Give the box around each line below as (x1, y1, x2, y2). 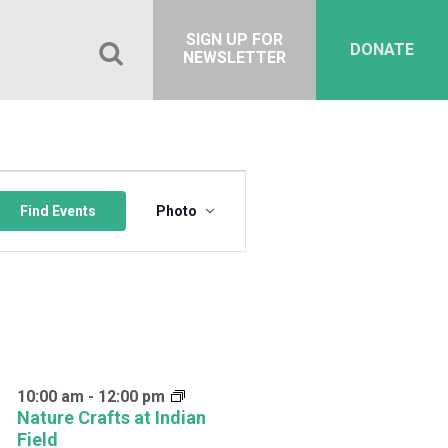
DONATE (350, 40, 414, 59)
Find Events (20, 203, 96, 220)
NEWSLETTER (183, 48, 286, 67)
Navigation (184, 215, 268, 236)
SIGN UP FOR (186, 30, 283, 49)
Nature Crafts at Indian (16, 406, 206, 428)
